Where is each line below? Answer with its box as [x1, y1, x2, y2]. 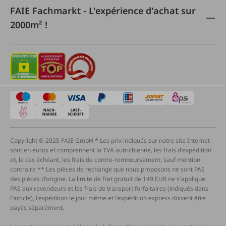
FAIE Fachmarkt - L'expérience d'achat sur [10, 5, 196, 17]
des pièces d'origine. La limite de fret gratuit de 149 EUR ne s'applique [10, 175, 205, 183]
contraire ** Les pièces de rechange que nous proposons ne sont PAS [10, 165, 205, 174]
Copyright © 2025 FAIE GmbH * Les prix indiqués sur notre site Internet [10, 136, 210, 145]
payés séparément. [10, 203, 64, 212]
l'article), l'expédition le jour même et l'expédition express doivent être [10, 194, 206, 202]
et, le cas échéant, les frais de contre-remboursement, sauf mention [10, 155, 200, 164]
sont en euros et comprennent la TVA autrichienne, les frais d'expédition [10, 146, 211, 154]
